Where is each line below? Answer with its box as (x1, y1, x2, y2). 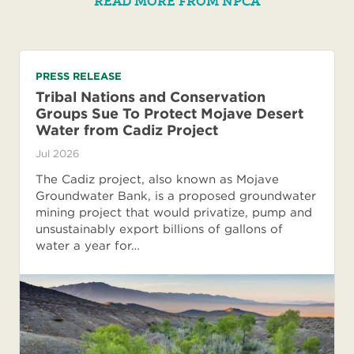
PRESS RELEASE (36, 70, 122, 83)
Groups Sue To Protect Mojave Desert (36, 105, 303, 122)
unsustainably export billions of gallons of (36, 222, 283, 237)
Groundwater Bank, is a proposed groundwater (36, 189, 316, 204)
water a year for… (36, 239, 140, 254)
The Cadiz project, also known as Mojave (36, 172, 279, 187)
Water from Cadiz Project (36, 122, 218, 139)
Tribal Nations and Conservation (36, 88, 265, 106)
